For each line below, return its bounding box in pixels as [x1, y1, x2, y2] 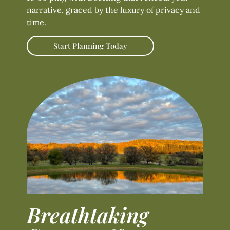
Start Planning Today [53, 40, 127, 51]
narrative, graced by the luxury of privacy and [27, 5, 200, 15]
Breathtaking [27, 200, 148, 228]
